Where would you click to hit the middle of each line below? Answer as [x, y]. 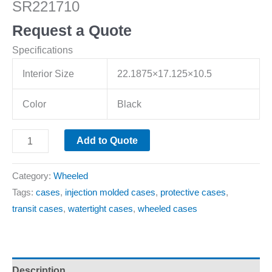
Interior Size [49, 73]
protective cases [193, 192]
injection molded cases [110, 192]
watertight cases [100, 209]
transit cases [38, 209]
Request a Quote [72, 30]
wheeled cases [168, 209]
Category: [33, 176]
